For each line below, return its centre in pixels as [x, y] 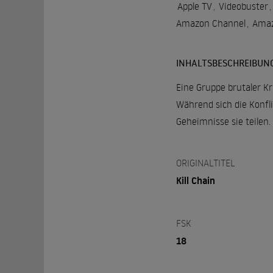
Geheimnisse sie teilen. [223, 121]
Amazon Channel [211, 23]
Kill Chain [195, 180]
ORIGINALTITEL [205, 162]
